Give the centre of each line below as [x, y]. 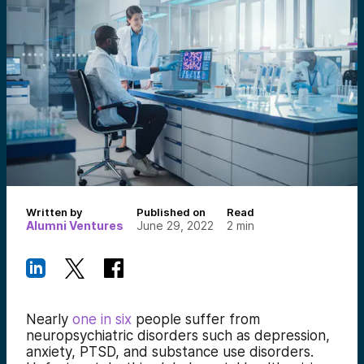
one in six [102, 319]
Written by [54, 212]
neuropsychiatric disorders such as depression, [178, 336]
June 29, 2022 [175, 225]
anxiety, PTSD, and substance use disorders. [170, 352]
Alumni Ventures [75, 225]
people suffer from [196, 319]
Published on [171, 212]
